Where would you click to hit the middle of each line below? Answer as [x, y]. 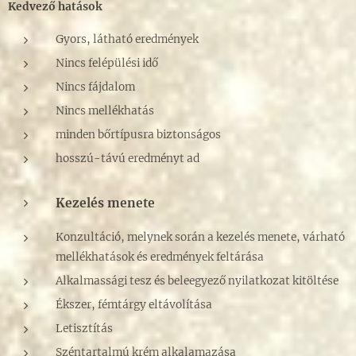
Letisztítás [84, 329]
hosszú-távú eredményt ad [128, 159]
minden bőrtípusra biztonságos [138, 135]
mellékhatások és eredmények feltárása [160, 257]
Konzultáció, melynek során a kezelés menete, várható [200, 238]
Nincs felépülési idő [107, 64]
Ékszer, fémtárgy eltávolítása [134, 305]
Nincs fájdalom [95, 87]
